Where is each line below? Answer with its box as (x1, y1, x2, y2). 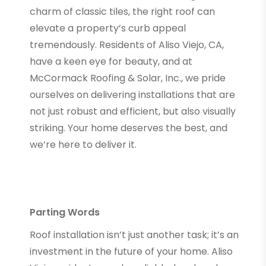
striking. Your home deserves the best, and (30, 121, 227, 135)
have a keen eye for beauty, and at (30, 54, 192, 68)
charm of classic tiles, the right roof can (30, 4, 215, 18)
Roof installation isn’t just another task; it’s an (30, 227, 239, 242)
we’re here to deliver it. (30, 137, 137, 151)
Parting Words (30, 205, 100, 219)
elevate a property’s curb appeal (30, 21, 186, 35)
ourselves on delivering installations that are (30, 87, 235, 102)
